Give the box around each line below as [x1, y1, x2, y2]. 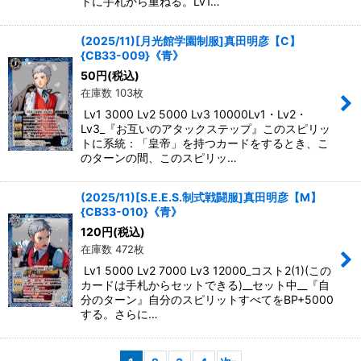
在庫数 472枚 [81, 243, 144, 256]
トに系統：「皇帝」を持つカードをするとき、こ [81, 136, 329, 151]
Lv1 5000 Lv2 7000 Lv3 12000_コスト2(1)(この [81, 263, 331, 278]
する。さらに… [81, 307, 158, 322]
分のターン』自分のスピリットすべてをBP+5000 [81, 293, 334, 307]
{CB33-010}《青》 [81, 205, 182, 219]
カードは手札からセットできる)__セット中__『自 [81, 278, 330, 293]
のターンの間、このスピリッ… [81, 151, 237, 165]
